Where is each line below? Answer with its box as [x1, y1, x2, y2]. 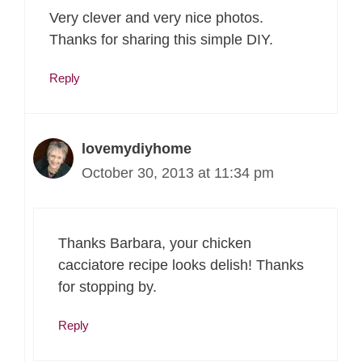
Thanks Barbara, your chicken [58, 234, 251, 251]
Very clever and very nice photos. [49, 10, 263, 26]
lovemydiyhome [82, 140, 192, 157]
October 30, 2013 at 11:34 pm [82, 164, 274, 181]
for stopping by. [58, 278, 157, 295]
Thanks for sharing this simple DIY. [49, 32, 273, 48]
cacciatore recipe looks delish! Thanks [58, 256, 304, 273]
